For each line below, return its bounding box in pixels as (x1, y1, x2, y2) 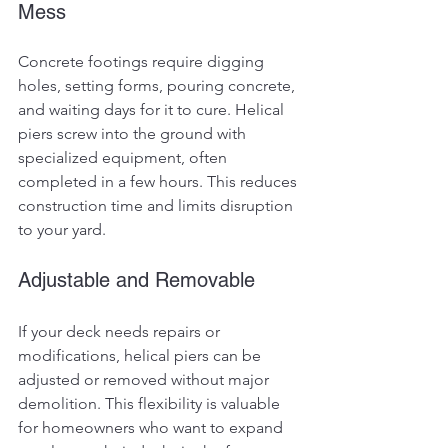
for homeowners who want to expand (18, 418, 287, 438)
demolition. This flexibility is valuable (18, 394, 284, 414)
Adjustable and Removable (18, 268, 255, 293)
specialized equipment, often (18, 148, 231, 168)
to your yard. (18, 220, 106, 240)
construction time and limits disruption (18, 196, 297, 216)
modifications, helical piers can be (18, 346, 265, 366)
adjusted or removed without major (18, 370, 273, 390)
